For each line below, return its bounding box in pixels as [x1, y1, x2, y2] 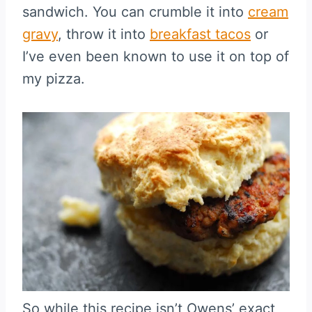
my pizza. [22, 70, 85, 87]
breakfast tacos [150, 25, 251, 42]
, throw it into [58, 25, 150, 42]
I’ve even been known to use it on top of [22, 47, 289, 65]
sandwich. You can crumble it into [22, 3, 248, 20]
